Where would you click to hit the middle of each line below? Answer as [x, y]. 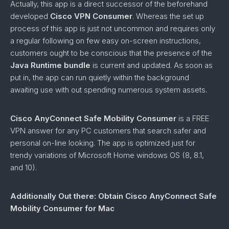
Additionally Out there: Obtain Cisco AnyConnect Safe [113, 196]
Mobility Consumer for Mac [62, 208]
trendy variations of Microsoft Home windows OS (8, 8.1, [107, 155]
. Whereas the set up [168, 16]
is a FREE [193, 118]
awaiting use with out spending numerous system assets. [109, 90]
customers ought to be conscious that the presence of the [111, 53]
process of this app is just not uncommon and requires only [113, 28]
